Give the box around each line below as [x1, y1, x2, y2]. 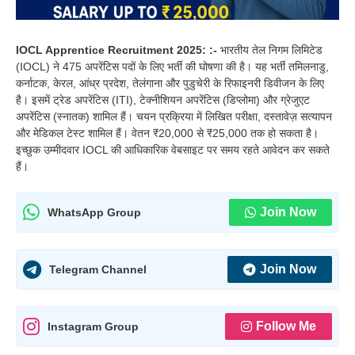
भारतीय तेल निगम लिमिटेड [220, 44, 323, 57]
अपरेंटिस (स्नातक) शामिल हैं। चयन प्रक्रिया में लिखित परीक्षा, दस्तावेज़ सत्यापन [16, 110, 332, 124]
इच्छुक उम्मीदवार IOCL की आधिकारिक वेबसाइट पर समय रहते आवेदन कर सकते [16, 143, 330, 157]
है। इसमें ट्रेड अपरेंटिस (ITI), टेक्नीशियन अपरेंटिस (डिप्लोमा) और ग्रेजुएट [16, 94, 310, 107]
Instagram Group [48, 319, 139, 333]
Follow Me [256, 319, 316, 334]
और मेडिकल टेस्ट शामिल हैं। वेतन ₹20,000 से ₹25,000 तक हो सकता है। [16, 127, 319, 140]
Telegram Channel [49, 262, 147, 276]
